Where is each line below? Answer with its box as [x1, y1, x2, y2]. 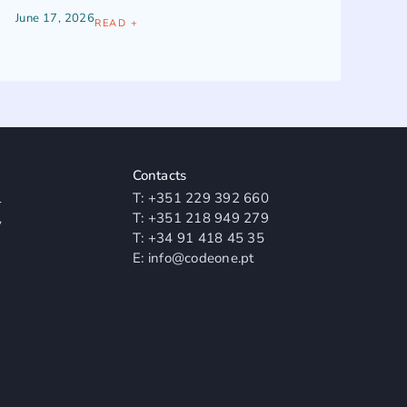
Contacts [133, 165, 186, 184]
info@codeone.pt [147, 248, 254, 267]
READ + [94, 15, 139, 30]
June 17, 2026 [15, 9, 95, 26]
